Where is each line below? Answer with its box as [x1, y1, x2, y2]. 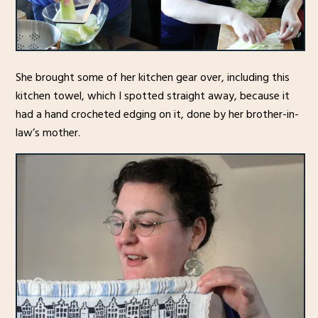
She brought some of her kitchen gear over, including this [15, 68, 290, 87]
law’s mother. [15, 124, 80, 143]
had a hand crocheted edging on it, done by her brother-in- [15, 105, 299, 124]
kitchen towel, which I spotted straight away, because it [15, 87, 290, 106]
